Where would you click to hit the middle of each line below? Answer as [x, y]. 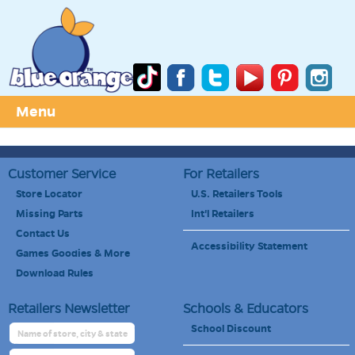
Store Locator [49, 194]
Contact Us [43, 234]
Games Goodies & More [73, 254]
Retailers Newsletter [69, 308]
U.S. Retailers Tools [237, 194]
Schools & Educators [245, 308]
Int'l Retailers [222, 214]
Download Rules [55, 273]
